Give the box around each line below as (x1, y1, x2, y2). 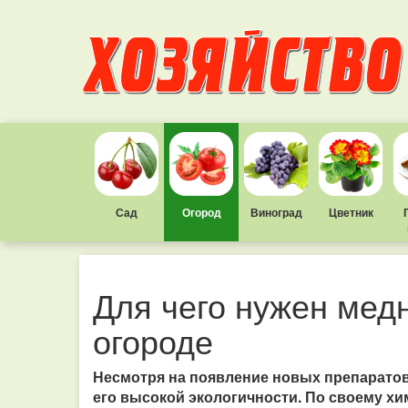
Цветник (328, 204, 373, 220)
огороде (93, 317, 213, 363)
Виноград (250, 204, 302, 220)
